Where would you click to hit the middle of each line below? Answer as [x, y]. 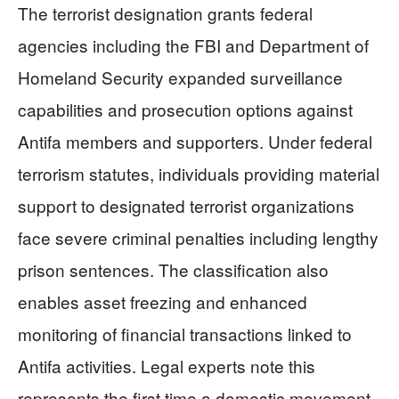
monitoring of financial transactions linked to [185, 333]
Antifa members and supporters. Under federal [195, 141]
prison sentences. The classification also [173, 269]
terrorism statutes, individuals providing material [199, 173]
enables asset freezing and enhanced [163, 301]
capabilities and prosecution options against [185, 109]
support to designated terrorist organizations [186, 205]
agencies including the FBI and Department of [193, 45]
